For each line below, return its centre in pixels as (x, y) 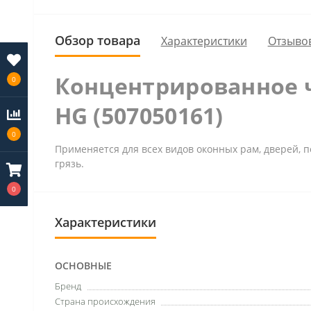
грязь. (69, 163)
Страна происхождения (105, 301)
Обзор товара (97, 40)
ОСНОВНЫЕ (83, 266)
